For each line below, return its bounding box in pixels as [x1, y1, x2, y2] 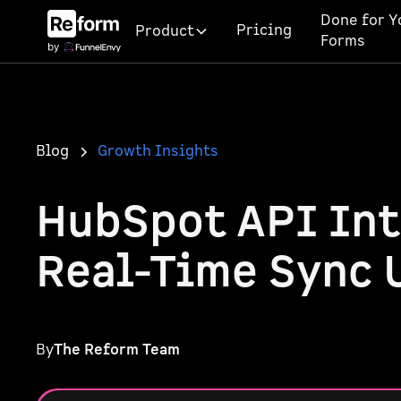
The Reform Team [53, 339, 180, 360]
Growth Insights [97, 141, 218, 161]
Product [135, 21, 195, 41]
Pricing [236, 21, 293, 41]
